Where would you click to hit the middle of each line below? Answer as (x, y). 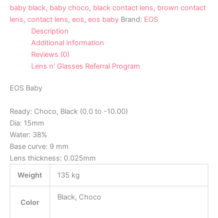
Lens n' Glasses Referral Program (85, 66)
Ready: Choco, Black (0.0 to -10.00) (69, 111)
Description (50, 31)
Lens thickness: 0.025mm (53, 158)
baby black (28, 8)
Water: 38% (28, 135)
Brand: (132, 19)
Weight (30, 175)
